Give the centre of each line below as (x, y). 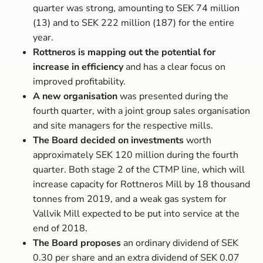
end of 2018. (60, 228)
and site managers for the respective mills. (123, 126)
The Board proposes (77, 243)
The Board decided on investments (108, 140)
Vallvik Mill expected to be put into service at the (136, 214)
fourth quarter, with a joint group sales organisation (141, 111)
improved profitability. (79, 82)
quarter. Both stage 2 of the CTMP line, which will (139, 170)
